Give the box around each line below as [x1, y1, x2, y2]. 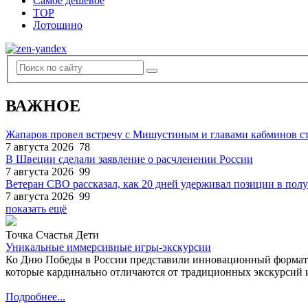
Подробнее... [5, 291, 65, 303]
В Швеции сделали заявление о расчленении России [5, 153, 253, 166]
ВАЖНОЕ [5, 96, 80, 115]
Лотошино [33, 19, 82, 31]
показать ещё [5, 203, 67, 215]
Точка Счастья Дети [5, 229, 99, 241]
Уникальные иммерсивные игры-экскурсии [5, 241, 211, 254]
